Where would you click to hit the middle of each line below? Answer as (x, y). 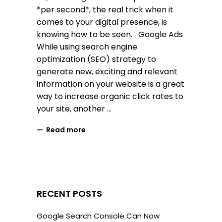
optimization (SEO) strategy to (96, 59)
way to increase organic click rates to (110, 96)
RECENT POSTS (69, 193)
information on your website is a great (111, 84)
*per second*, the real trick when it (105, 9)
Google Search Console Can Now (98, 216)
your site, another (72, 109)
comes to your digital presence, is (102, 22)
